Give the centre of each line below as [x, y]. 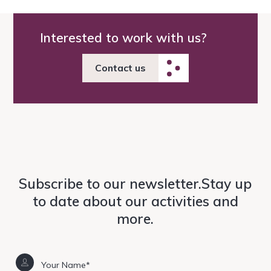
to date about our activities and [135, 201]
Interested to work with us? [123, 38]
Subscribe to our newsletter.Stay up [135, 184]
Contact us [120, 68]
